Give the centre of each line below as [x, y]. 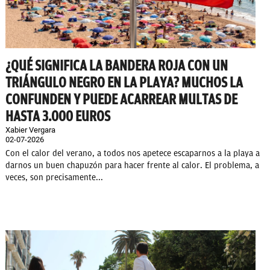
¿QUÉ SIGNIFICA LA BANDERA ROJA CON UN [117, 65]
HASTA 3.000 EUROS [58, 116]
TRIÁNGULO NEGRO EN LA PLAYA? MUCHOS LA [124, 82]
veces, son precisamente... [54, 177]
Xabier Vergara [30, 130]
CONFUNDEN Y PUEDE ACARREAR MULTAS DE [121, 99]
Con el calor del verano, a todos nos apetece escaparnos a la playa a [133, 153]
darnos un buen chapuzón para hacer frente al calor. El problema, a [132, 165]
